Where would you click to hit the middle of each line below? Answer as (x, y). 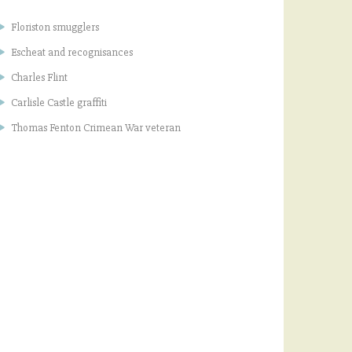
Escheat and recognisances (72, 52)
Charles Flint (39, 77)
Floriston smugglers (55, 27)
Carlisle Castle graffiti (59, 102)
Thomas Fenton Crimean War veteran (96, 127)
